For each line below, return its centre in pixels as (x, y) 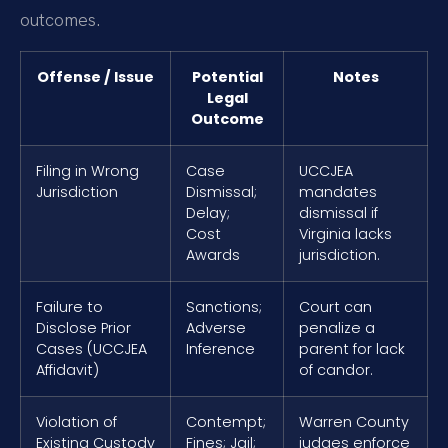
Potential (227, 77)
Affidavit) (67, 370)
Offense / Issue (95, 77)
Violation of (76, 422)
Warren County (354, 422)
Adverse (216, 328)
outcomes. (60, 19)
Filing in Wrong (87, 171)
